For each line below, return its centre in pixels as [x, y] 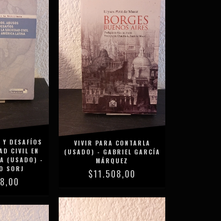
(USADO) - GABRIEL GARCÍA [112, 151]
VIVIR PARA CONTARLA [112, 143]
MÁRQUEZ [112, 160]
